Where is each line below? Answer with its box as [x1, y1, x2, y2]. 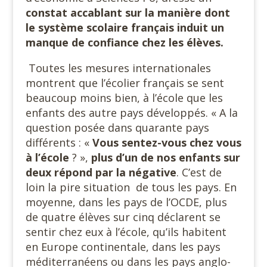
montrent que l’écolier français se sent [25, 76, 224, 90]
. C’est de [176, 165, 222, 179]
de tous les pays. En [135, 180, 237, 194]
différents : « [25, 135, 92, 150]
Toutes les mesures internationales [28, 61, 211, 75]
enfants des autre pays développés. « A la [25, 105, 238, 120]
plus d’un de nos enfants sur [91, 150, 240, 164]
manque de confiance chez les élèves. [25, 35, 223, 49]
